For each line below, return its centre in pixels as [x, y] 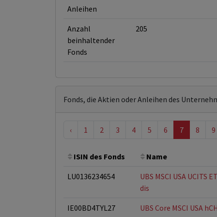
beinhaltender [91, 40]
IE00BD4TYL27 [91, 208]
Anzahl [79, 29]
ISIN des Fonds [99, 156]
